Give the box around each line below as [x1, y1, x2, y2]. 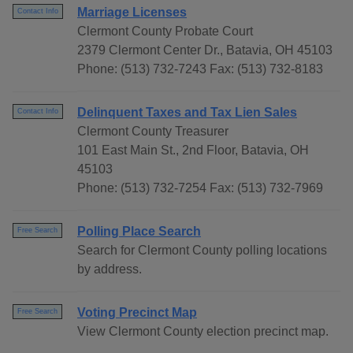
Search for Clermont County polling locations [77, 243, 327, 258]
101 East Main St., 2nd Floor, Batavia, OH [77, 143, 309, 158]
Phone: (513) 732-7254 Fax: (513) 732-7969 [77, 181, 323, 195]
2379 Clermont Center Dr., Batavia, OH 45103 [77, 43, 333, 58]
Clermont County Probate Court [77, 24, 253, 39]
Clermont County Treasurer [77, 124, 229, 139]
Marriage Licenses [77, 6, 187, 20]
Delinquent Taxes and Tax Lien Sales [77, 106, 297, 120]
